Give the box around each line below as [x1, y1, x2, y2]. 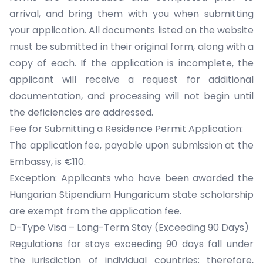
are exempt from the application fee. [9, 204, 186, 218]
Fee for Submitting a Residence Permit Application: [9, 122, 248, 136]
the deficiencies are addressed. [9, 106, 158, 119]
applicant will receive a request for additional [9, 73, 254, 86]
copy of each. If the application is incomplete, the [9, 56, 254, 70]
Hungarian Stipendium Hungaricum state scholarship [9, 188, 254, 201]
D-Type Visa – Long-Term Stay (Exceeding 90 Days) [9, 221, 251, 234]
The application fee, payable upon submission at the [9, 139, 254, 152]
